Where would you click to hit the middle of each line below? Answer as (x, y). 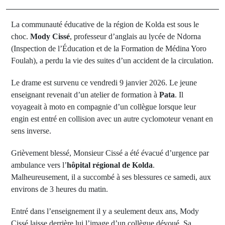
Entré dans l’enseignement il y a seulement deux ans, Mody (105, 211)
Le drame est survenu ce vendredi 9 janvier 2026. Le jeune (104, 83)
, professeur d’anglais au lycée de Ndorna (135, 36)
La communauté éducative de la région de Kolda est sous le (105, 24)
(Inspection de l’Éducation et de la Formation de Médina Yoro (109, 48)
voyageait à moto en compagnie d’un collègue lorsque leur (103, 107)
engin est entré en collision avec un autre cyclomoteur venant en (112, 119)
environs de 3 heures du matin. (60, 189)
